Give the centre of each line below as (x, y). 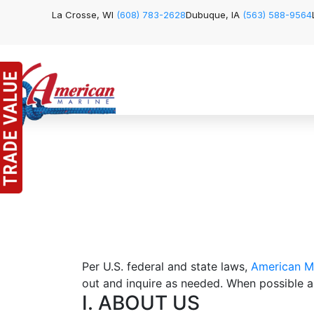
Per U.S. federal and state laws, (166, 266)
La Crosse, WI (84, 15)
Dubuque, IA (214, 15)
